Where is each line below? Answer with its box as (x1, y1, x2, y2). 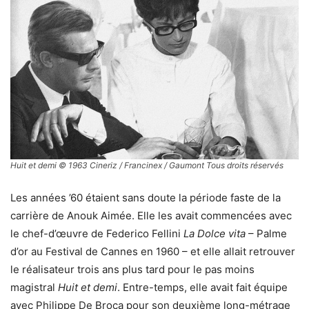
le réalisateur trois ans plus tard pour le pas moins (10, 263, 255, 277)
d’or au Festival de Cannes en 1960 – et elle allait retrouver (10, 245, 295, 259)
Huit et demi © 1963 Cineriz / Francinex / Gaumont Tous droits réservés (10, 160, 283, 171)
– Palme (246, 227, 287, 241)
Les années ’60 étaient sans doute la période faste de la (10, 191, 281, 205)
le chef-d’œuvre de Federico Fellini (10, 227, 183, 241)
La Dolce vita (183, 227, 246, 241)
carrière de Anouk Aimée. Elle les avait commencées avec (10, 209, 292, 223)
